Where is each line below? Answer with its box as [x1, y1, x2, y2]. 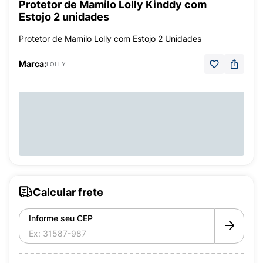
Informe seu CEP [29, 213, 93, 223]
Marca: [19, 59, 46, 69]
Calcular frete [33, 186, 103, 198]
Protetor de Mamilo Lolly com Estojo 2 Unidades [19, 33, 201, 43]
